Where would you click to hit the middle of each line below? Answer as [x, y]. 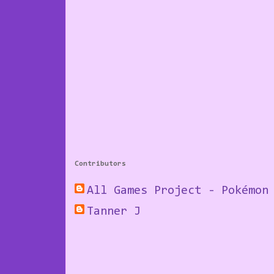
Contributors [100, 164]
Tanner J [114, 211]
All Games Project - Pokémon [178, 191]
